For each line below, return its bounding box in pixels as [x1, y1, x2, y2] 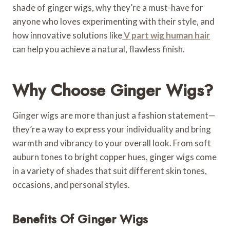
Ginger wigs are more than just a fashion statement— [12, 109, 215, 121]
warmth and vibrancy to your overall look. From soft [12, 137, 211, 148]
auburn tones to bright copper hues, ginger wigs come [12, 151, 217, 162]
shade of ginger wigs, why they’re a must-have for [12, 2, 203, 13]
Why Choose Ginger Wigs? [12, 78, 213, 102]
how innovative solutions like [12, 29, 122, 41]
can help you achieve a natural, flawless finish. [12, 43, 185, 54]
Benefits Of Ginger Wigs [12, 209, 148, 228]
